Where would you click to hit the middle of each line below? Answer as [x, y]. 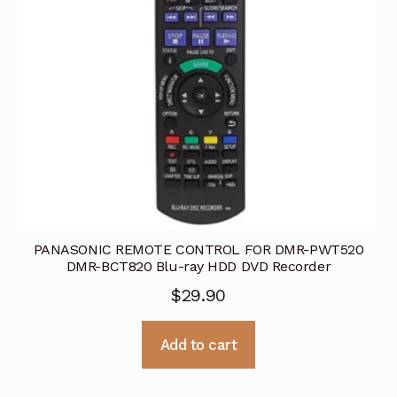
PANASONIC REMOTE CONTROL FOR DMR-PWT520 [198, 249]
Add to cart [198, 344]
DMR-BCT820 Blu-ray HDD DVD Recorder [198, 266]
